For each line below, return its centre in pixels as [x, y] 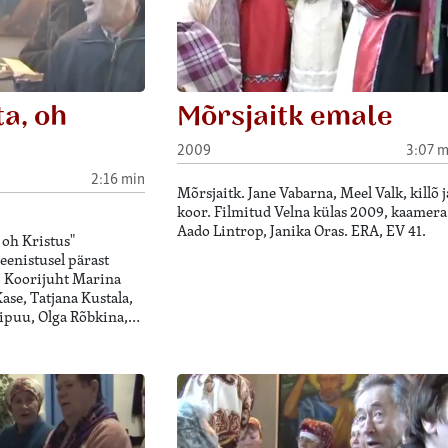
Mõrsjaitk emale [284, 117]
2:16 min [117, 178]
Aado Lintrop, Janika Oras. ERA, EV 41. [301, 230]
